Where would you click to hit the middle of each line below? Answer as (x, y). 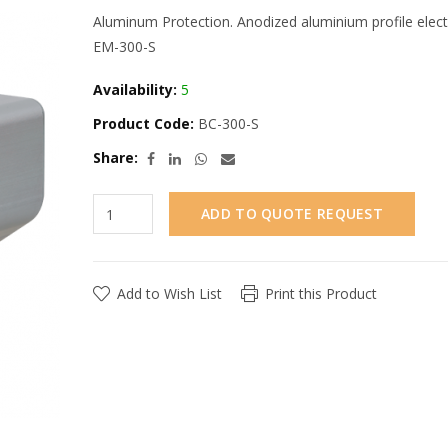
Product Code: (143, 123)
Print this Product (321, 294)
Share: (115, 157)
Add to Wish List (169, 294)
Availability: (135, 89)
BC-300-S (226, 123)
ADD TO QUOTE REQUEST (292, 214)
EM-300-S (124, 46)
